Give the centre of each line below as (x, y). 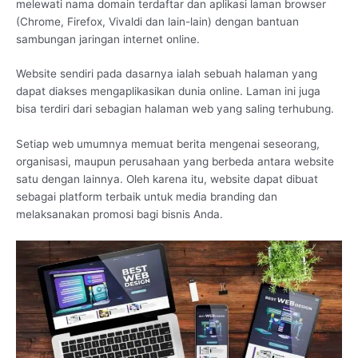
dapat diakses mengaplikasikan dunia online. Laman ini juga (168, 91)
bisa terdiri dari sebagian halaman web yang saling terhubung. (175, 109)
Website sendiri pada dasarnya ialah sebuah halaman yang (167, 74)
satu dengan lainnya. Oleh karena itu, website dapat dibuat (167, 179)
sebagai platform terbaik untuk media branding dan (147, 197)
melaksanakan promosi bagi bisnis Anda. (119, 215)
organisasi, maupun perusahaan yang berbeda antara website (175, 162)
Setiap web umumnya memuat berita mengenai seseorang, (168, 144)
